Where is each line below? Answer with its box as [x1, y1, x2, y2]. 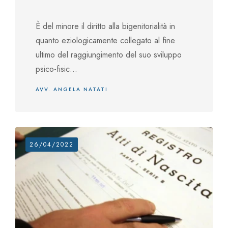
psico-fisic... [36, 63, 77, 75]
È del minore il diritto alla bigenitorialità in [36, 20, 175, 32]
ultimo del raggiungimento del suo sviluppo [36, 49, 182, 61]
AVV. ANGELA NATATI [36, 85, 108, 93]
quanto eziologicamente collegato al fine [36, 35, 175, 46]
